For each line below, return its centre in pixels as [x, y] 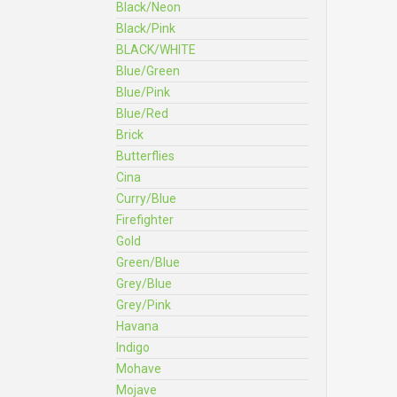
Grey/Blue [144, 284]
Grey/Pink [144, 305]
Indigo [133, 347]
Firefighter [145, 220]
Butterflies [145, 156]
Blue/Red [142, 113]
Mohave [139, 369]
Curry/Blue [146, 198]
